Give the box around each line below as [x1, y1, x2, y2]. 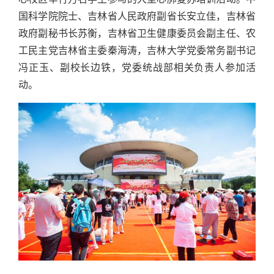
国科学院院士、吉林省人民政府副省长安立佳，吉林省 [18, 11, 256, 22]
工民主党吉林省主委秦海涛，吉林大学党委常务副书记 [18, 45, 256, 56]
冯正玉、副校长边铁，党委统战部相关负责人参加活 [18, 62, 256, 73]
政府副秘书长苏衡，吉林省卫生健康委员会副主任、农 [18, 28, 256, 39]
